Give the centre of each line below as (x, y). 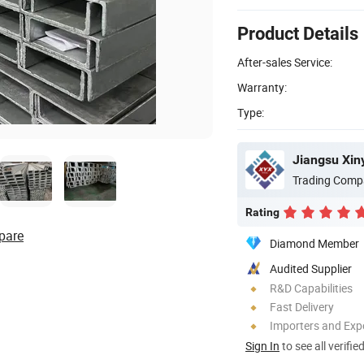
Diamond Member (314, 243)
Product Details (298, 33)
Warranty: (262, 87)
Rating (262, 212)
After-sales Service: (285, 62)
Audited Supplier (311, 268)
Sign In (262, 345)
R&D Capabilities (311, 288)
